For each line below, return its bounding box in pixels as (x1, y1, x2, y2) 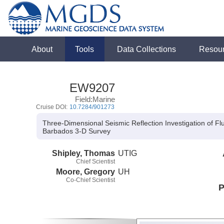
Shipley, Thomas (52, 148, 115, 157)
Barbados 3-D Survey (42, 127, 111, 135)
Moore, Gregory (56, 166, 115, 176)
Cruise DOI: (36, 103, 69, 110)
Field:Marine (75, 95, 115, 103)
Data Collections (117, 44, 176, 53)
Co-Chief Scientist (66, 176, 115, 183)
